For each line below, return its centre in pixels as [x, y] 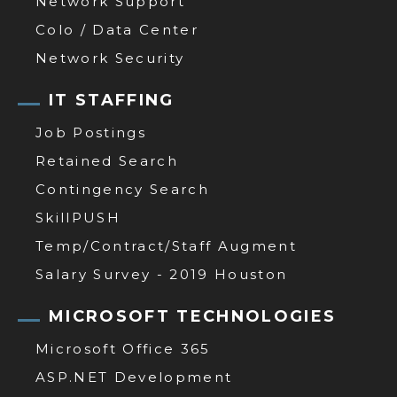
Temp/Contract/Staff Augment [167, 246]
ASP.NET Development [134, 377]
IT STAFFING [112, 100]
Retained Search [107, 161]
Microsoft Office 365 [123, 349]
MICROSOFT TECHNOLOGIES [193, 316]
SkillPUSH [78, 218]
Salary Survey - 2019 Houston [162, 274]
